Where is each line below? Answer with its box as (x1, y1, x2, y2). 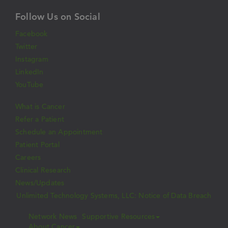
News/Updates (15, 178, 65, 188)
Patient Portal (15, 140, 60, 150)
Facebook (15, 29, 48, 39)
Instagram (15, 54, 48, 64)
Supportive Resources (82, 212, 155, 221)
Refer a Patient (15, 115, 64, 124)
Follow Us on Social (15, 11, 100, 23)
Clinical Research (15, 165, 71, 175)
